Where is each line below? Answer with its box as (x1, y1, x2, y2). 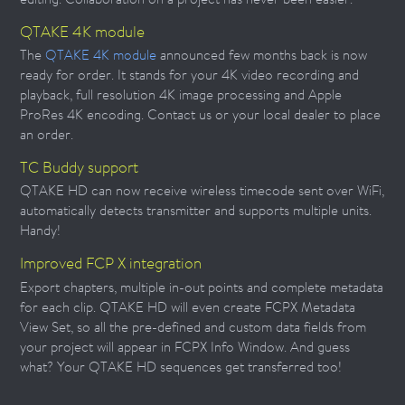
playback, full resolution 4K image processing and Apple (20, 85, 343, 105)
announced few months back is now (156, 45, 368, 65)
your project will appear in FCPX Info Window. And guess (20, 336, 351, 356)
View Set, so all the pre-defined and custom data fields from (20, 316, 367, 336)
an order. (20, 125, 74, 145)
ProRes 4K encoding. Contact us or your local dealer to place (20, 105, 381, 125)
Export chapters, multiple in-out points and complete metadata (20, 277, 384, 297)
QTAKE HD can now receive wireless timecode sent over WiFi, (20, 181, 385, 201)
